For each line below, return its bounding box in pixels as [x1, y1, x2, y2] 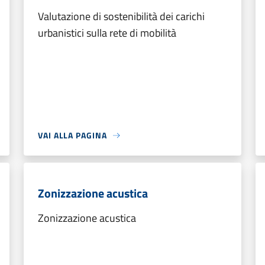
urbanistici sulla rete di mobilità [38, 25, 176, 41]
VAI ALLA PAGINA [38, 129, 107, 141]
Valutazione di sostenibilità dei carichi [38, 8, 205, 24]
